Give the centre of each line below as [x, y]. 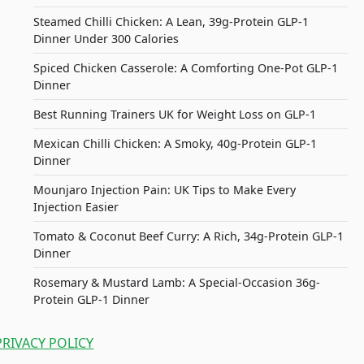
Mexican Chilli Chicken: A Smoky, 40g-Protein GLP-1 [175, 143]
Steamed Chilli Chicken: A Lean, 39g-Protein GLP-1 [171, 22]
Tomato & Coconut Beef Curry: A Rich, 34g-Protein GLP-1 [189, 236]
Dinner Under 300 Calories [106, 39]
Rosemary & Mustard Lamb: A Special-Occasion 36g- [177, 282]
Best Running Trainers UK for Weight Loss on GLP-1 [175, 114]
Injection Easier [76, 207]
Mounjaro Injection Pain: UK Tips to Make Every [165, 190]
